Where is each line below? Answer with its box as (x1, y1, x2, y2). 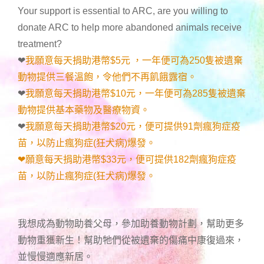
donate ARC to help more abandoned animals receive (18, 22, 242, 32)
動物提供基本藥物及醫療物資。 (18, 104, 150, 115)
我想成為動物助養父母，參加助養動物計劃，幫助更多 (18, 218, 244, 229)
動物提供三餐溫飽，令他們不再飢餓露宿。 (18, 71, 197, 82)
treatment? (18, 38, 62, 49)
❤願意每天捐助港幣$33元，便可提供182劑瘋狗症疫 (18, 154, 236, 164)
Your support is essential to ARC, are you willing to (18, 5, 228, 16)
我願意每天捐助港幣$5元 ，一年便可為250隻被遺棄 (25, 55, 243, 65)
